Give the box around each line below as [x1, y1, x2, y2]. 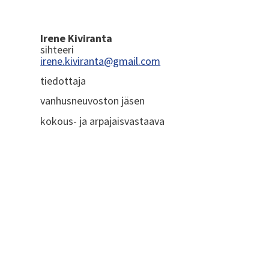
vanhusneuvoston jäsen [40, 94, 145, 108]
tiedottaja [40, 73, 86, 88]
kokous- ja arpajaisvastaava [40, 113, 165, 128]
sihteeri [40, 42, 74, 56]
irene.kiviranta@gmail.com [40, 53, 161, 68]
